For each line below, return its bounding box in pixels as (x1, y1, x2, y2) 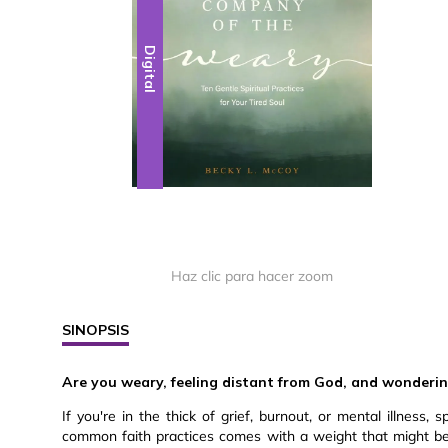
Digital (141, 45, 160, 94)
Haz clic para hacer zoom (171, 267, 333, 286)
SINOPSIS (62, 321, 129, 340)
